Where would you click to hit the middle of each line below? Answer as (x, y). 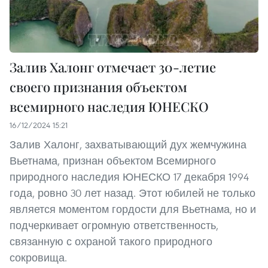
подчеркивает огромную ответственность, (114, 226)
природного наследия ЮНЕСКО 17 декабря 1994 (129, 177)
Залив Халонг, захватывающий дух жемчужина (128, 145)
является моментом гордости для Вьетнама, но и (133, 209)
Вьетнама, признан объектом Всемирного (113, 161)
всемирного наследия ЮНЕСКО (109, 107)
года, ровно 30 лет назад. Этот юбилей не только (133, 193)
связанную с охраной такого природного (111, 242)
